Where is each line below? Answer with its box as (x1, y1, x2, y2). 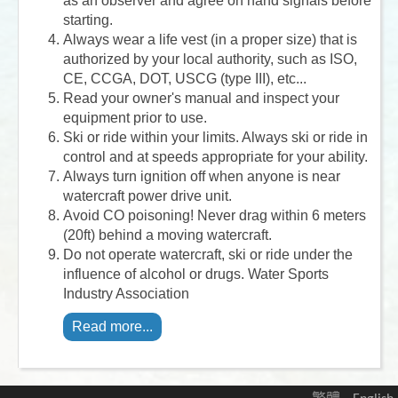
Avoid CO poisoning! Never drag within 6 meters (63, 207, 366, 223)
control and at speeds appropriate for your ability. (63, 148, 368, 164)
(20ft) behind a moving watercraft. (63, 227, 272, 243)
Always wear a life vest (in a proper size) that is (63, 31, 357, 47)
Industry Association (63, 285, 189, 301)
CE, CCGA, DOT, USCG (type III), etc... (63, 70, 306, 86)
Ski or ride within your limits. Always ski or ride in (63, 129, 368, 145)
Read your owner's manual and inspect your (63, 90, 339, 106)
